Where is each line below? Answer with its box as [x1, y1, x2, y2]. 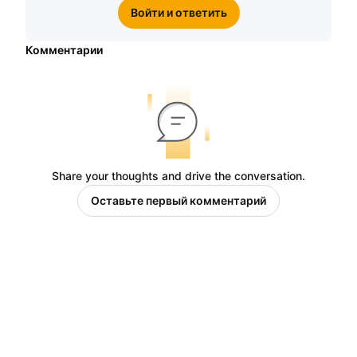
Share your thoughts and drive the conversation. [52, 169, 305, 182]
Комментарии [25, 43, 103, 57]
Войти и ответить [130, 6, 227, 19]
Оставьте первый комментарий [91, 194, 266, 207]
